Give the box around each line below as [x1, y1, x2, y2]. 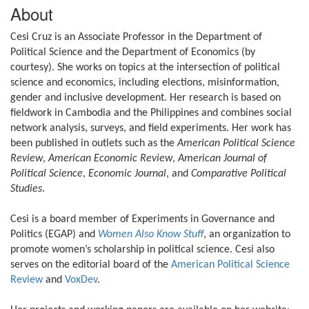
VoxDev [65, 275, 97, 286]
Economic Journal [88, 168, 166, 179]
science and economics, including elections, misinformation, [10, 77, 279, 88]
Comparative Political [191, 168, 286, 179]
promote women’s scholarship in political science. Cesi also [10, 244, 275, 255]
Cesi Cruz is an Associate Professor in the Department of [10, 32, 262, 43]
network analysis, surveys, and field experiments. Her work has [10, 123, 291, 134]
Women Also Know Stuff [98, 229, 203, 240]
